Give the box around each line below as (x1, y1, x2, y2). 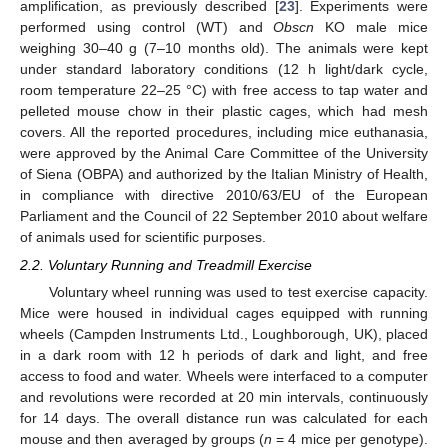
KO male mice (314, 19, 428, 35)
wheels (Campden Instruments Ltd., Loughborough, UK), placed (20, 326, 428, 343)
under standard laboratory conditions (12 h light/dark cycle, (20, 61, 428, 77)
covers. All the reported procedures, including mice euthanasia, (20, 124, 428, 140)
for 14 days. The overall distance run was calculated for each (20, 410, 428, 427)
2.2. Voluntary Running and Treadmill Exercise (20, 257, 312, 274)
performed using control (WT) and (20, 19, 274, 35)
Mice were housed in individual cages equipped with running (20, 305, 428, 322)
